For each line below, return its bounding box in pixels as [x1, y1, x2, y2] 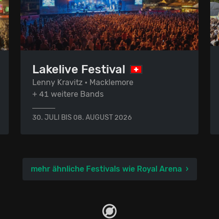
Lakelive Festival [32, 62, 125, 76]
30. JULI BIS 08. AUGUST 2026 [32, 113, 132, 122]
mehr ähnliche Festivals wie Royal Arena [30, 164, 182, 174]
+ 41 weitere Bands [32, 89, 104, 99]
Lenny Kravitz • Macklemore [32, 77, 133, 87]
